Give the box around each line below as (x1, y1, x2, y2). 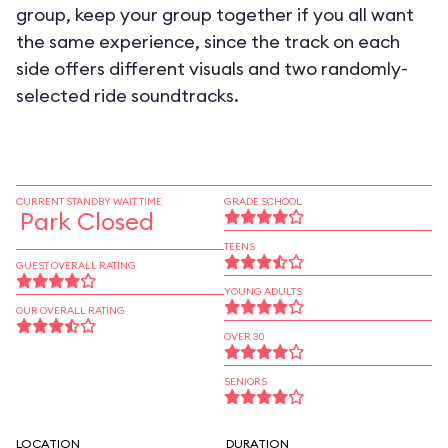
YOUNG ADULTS (224, 285, 302, 298)
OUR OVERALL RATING (16, 304, 125, 317)
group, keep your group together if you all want (16, 3, 414, 26)
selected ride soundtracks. (16, 84, 239, 107)
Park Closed (20, 206, 154, 236)
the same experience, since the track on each (16, 30, 400, 53)
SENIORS (224, 375, 267, 388)
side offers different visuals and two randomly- (16, 57, 408, 80)
